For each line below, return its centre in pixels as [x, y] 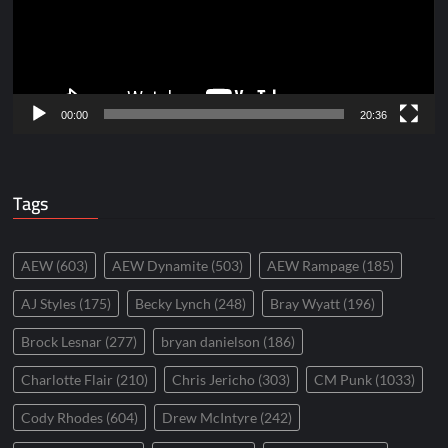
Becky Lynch [173, 303]
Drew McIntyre [210, 417]
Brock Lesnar [62, 341]
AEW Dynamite [160, 265]
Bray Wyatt [305, 303]
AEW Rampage [313, 265]
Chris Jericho [214, 379]
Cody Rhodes [62, 417]
